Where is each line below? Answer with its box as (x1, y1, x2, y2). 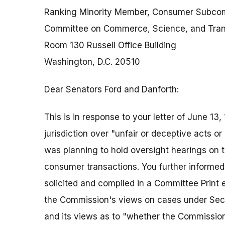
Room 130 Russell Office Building (44, 40, 176, 51)
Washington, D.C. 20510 (44, 57, 140, 67)
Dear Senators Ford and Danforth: (44, 84, 179, 95)
